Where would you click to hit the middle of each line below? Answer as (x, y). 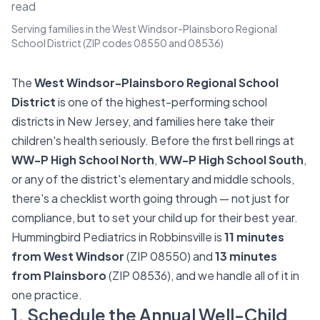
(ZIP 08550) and (170, 256)
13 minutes (246, 256)
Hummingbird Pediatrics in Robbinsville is (118, 237)
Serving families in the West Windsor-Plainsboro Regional (144, 29)
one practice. (47, 295)
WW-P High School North (83, 160)
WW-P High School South (231, 160)
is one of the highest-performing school (161, 102)
